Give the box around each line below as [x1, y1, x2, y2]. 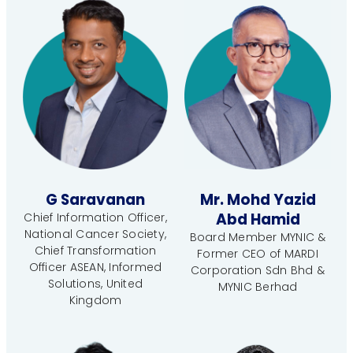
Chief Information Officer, [24, 210, 167, 226]
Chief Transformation [34, 243, 157, 259]
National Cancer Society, [24, 226, 166, 243]
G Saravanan [46, 189, 145, 211]
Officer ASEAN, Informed [28, 259, 162, 276]
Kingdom [69, 292, 122, 309]
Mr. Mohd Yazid [199, 189, 316, 211]
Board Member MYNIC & [189, 229, 326, 246]
